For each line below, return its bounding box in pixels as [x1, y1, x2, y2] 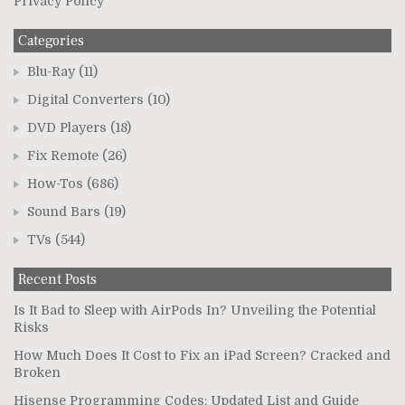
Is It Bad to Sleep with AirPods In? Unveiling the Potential [14, 302, 376, 317]
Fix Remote [27, 147, 99, 163]
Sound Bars [27, 203, 100, 219]
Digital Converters [27, 91, 144, 107]
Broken [14, 364, 61, 380]
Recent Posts [18, 269, 97, 288]
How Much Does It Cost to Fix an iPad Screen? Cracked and [14, 347, 391, 363]
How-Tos [27, 175, 83, 191]
